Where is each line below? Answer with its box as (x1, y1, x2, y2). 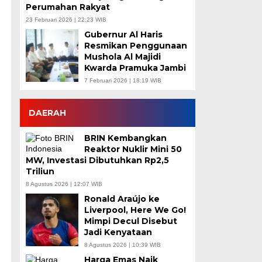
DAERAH (28, 108, 66, 118)
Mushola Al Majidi (84, 51, 161, 62)
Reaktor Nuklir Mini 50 (84, 144, 182, 154)
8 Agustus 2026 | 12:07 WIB (25, 181, 102, 187)
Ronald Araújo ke (84, 194, 160, 204)
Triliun (25, 166, 54, 177)
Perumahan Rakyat (25, 2, 110, 12)
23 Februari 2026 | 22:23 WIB (25, 16, 106, 23)
